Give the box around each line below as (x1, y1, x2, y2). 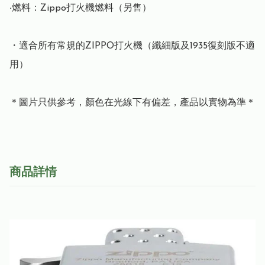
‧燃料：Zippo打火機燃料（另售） (9, 4, 151, 14)
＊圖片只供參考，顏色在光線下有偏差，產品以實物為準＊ (9, 98, 256, 108)
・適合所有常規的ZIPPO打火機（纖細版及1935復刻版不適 (9, 41, 255, 51)
